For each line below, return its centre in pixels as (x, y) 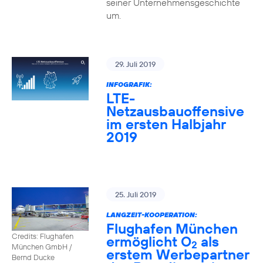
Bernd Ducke (33, 257)
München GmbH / (42, 246)
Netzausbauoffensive (175, 111)
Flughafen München (172, 228)
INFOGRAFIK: (129, 84)
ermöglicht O (149, 241)
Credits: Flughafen (43, 236)
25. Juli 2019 (135, 194)
